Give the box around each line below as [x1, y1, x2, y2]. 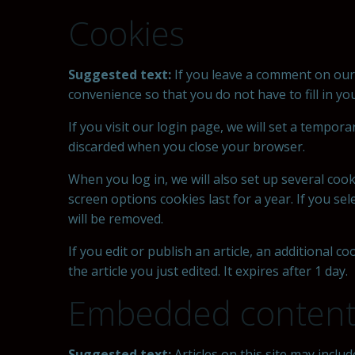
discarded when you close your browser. [68, 138, 305, 155]
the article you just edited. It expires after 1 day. [68, 262, 348, 280]
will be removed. [68, 210, 163, 227]
